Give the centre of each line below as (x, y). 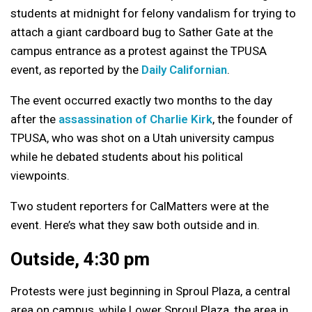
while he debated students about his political (127, 157)
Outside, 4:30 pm (80, 259)
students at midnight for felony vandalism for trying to (153, 14)
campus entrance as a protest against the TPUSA (139, 51)
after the (34, 119)
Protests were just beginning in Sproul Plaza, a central (150, 291)
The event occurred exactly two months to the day (141, 101)
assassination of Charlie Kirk (135, 119)
